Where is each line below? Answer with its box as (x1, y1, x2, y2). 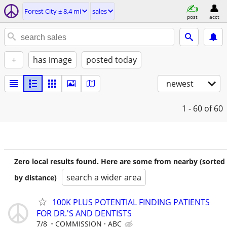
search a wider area (66, 172, 141, 183)
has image (33, 54, 72, 65)
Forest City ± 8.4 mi (24, 7, 81, 16)
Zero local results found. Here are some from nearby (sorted (14, 157, 225, 166)
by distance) (14, 173, 57, 182)
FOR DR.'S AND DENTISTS (36, 208, 132, 219)
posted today (86, 54, 137, 65)
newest (166, 78, 194, 89)
